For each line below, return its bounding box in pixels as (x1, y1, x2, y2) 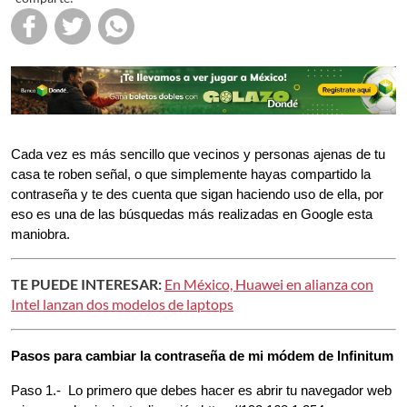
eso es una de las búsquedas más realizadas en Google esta (11, 206, 372, 222)
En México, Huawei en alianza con (164, 274, 373, 293)
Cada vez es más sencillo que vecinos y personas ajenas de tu (11, 146, 385, 162)
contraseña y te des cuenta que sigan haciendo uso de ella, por (11, 186, 383, 202)
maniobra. (11, 226, 70, 242)
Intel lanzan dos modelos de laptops (11, 294, 233, 313)
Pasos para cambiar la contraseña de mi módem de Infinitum (11, 348, 393, 363)
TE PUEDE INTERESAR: (11, 274, 162, 293)
